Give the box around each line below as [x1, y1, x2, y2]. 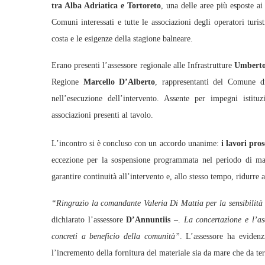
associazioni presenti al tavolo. [51, 111, 153, 119]
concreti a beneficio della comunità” [51, 232, 180, 241]
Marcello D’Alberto [79, 77, 156, 86]
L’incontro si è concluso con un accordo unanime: [51, 139, 219, 148]
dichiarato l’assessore [51, 215, 127, 224]
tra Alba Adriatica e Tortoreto [51, 1, 161, 10]
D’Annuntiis [126, 215, 171, 224]
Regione [51, 77, 79, 86]
